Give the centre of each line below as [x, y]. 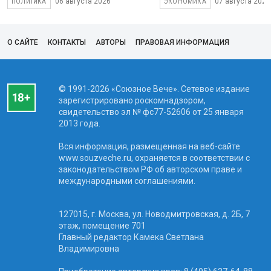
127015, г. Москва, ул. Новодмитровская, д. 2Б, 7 [154, 214]
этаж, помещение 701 [102, 225]
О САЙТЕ [23, 42]
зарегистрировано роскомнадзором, [132, 100]
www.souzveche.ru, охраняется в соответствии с [154, 158]
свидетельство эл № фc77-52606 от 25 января [151, 112]
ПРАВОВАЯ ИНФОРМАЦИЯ [182, 42]
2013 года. [79, 123]
